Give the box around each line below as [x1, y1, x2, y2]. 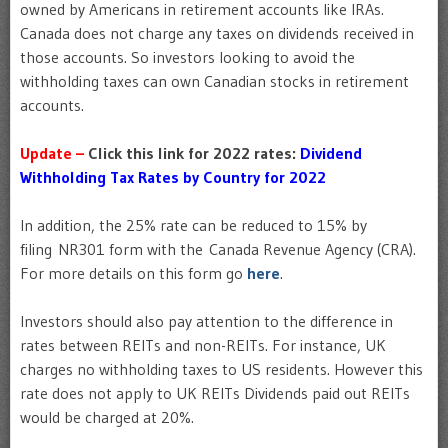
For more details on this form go [20, 263, 247, 283]
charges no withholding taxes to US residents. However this [20, 359, 423, 379]
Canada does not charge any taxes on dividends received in [20, 23, 414, 43]
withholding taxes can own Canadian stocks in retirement [20, 71, 409, 91]
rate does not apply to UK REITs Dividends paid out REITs [20, 383, 410, 403]
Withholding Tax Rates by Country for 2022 [20, 167, 326, 187]
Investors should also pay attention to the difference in [20, 311, 393, 331]
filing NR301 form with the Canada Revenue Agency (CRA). [20, 239, 416, 259]
